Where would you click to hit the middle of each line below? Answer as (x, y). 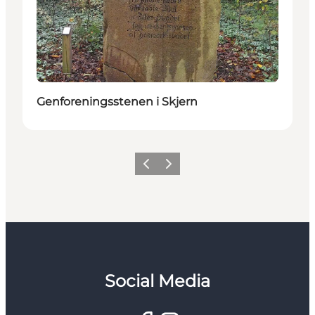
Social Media (157, 281)
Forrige (153, 168)
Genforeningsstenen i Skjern (117, 102)
